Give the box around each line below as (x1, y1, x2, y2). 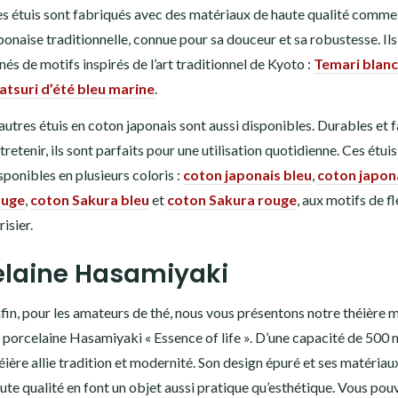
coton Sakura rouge (167, 190, 297, 208)
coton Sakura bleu (30, 190, 149, 208)
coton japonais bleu (183, 165, 312, 183)
